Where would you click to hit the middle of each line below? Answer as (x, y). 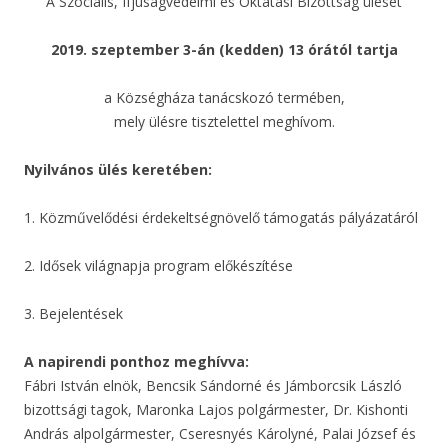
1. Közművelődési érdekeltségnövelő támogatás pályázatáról (221, 217)
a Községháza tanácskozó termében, (224, 97)
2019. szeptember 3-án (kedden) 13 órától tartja (224, 49)
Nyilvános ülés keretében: (118, 169)
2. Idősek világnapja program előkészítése (158, 265)
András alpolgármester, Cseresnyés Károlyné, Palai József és (220, 433)
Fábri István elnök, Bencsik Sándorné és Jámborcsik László (213, 385)
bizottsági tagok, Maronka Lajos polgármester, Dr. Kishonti (216, 409)
